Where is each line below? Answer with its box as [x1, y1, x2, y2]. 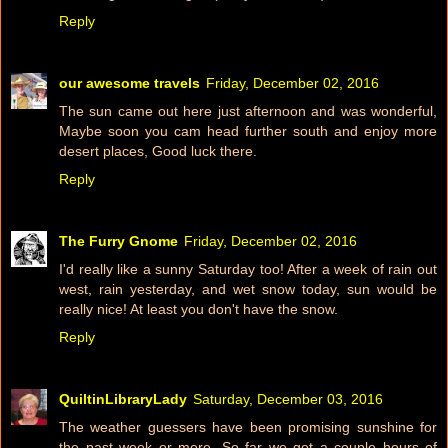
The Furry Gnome [59, 233, 178, 250]
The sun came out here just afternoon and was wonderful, [59, 103, 437, 120]
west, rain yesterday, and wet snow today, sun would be [59, 281, 437, 298]
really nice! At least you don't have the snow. [59, 301, 338, 318]
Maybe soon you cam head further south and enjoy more [59, 123, 437, 140]
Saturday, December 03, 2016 [193, 391, 383, 408]
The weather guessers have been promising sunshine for [59, 419, 437, 436]
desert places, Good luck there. [59, 143, 257, 160]
